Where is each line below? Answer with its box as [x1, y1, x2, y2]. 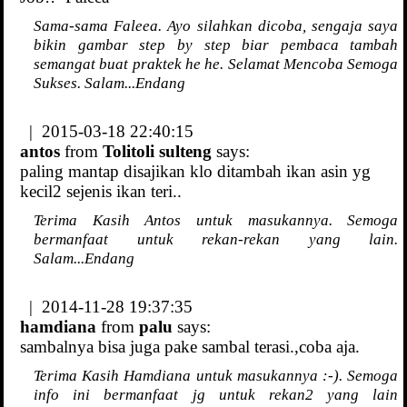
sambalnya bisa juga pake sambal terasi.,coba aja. [20, 337, 360, 357]
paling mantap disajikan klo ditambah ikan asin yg [20, 162, 371, 182]
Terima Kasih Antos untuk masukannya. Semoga [34, 211, 399, 230]
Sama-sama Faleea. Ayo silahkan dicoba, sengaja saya [34, 16, 399, 35]
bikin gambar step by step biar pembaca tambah [34, 35, 399, 55]
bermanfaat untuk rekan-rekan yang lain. [34, 230, 399, 249]
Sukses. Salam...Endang [34, 74, 185, 93]
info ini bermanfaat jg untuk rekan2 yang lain [34, 385, 399, 404]
